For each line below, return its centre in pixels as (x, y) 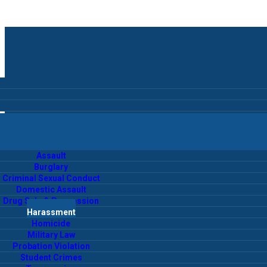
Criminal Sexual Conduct (51, 178)
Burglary (51, 167)
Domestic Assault (51, 190)
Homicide (51, 223)
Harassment (51, 212)
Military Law (51, 235)
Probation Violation (51, 246)
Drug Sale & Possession (51, 201)
